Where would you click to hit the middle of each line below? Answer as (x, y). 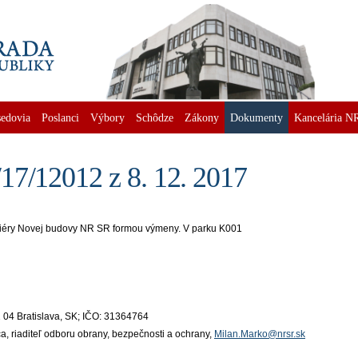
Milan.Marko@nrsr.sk (260, 334)
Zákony (202, 117)
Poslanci (60, 117)
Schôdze (155, 117)
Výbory (107, 117)
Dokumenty (257, 117)
